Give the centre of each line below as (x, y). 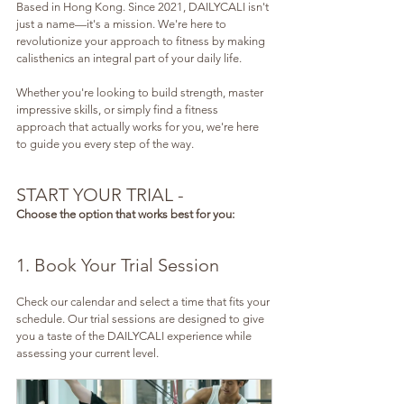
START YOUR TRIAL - (102, 194)
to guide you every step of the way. (105, 143)
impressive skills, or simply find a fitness (119, 109)
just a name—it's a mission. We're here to (123, 23)
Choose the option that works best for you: (125, 214)
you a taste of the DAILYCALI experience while (135, 335)
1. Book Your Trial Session (118, 265)
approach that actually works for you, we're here (139, 126)
